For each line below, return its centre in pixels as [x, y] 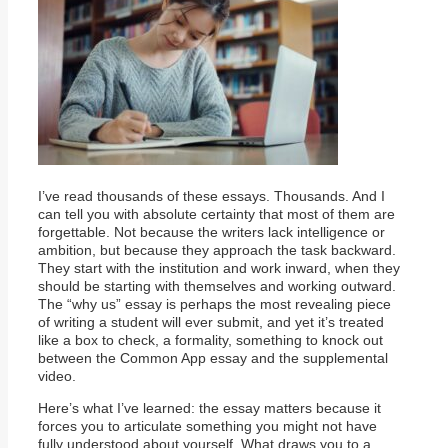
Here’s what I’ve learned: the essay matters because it [209, 408]
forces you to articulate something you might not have [207, 426]
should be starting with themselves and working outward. [217, 286]
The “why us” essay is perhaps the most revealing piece [214, 304]
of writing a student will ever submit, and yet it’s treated [211, 322]
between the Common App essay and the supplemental [213, 358]
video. [57, 376]
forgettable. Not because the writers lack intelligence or [211, 232]
